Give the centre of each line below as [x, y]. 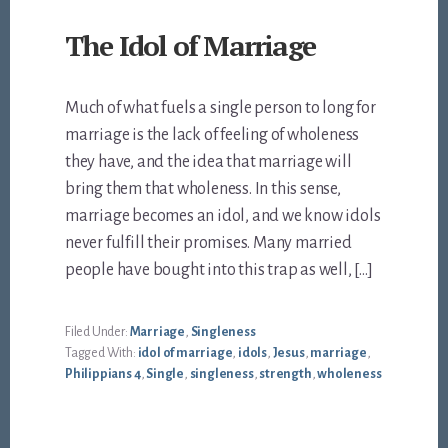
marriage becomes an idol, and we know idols [223, 216]
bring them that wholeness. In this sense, [203, 189]
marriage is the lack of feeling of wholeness [212, 135]
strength [285, 374]
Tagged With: [101, 353]
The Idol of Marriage [190, 46]
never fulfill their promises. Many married [208, 243]
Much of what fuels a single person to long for [220, 108]
